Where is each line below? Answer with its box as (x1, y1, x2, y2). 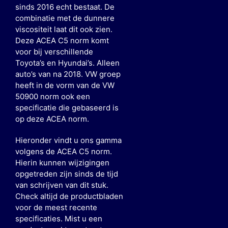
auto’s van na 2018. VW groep (15, 69, 121, 79)
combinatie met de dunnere (15, 13, 115, 23)
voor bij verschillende (15, 47, 93, 57)
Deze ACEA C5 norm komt (15, 36, 109, 46)
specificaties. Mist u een (15, 214, 102, 224)
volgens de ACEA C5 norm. (15, 147, 112, 157)
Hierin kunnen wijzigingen (15, 158, 109, 168)
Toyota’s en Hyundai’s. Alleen (15, 58, 120, 68)
